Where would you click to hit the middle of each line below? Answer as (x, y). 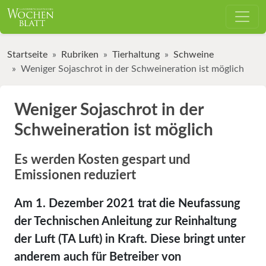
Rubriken (80, 54)
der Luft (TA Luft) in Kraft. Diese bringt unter (130, 239)
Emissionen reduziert (75, 175)
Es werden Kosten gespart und (102, 159)
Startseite (27, 54)
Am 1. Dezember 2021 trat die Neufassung (127, 203)
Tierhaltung (136, 54)
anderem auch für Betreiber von (98, 257)
